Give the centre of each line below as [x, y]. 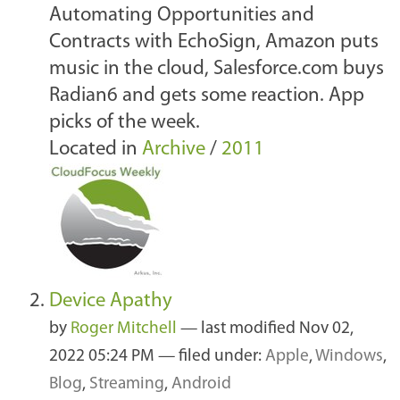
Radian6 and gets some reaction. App [207, 96]
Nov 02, [325, 329]
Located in [93, 150]
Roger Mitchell [124, 329]
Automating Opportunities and [182, 16]
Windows [349, 357]
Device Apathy [111, 302]
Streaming [127, 385]
